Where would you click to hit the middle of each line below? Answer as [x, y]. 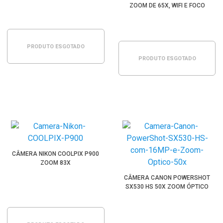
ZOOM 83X [56, 163]
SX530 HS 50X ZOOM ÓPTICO [167, 187]
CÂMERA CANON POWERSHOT [167, 178]
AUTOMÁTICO [167, 14]
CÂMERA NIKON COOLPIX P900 [56, 154]
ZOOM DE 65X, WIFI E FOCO [167, 5]
